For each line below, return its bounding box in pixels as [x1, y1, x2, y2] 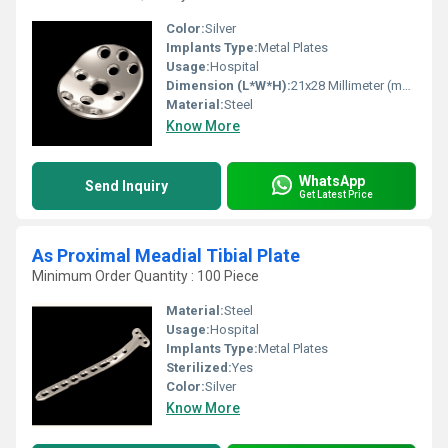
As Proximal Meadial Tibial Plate [32, 245, 300, 266]
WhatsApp [299, 172, 365, 189]
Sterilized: [166, 360, 232, 375]
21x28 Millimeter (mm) [291, 78, 402, 93]
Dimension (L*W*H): [166, 78, 291, 93]
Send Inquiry [85, 178, 168, 194]
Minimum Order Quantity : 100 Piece [32, 268, 259, 284]
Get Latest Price [299, 188, 373, 200]
